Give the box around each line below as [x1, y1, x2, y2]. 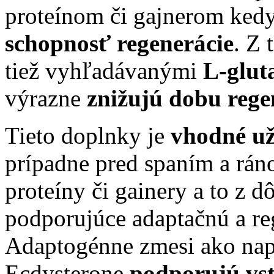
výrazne [5, 84, 87, 111]
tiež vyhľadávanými [5, 57, 203, 84]
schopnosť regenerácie [5, 29, 234, 56]
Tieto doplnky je [5, 122, 171, 149]
